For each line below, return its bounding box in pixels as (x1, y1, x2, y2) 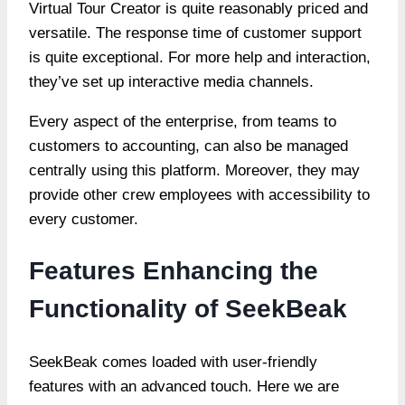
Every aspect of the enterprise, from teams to (29, 113, 336, 131)
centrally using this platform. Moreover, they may (29, 162, 360, 180)
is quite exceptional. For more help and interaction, (29, 49, 371, 67)
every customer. (29, 211, 138, 229)
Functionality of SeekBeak (29, 295, 347, 324)
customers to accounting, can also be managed (29, 137, 348, 155)
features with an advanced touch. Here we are (29, 377, 339, 395)
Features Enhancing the (29, 257, 318, 286)
